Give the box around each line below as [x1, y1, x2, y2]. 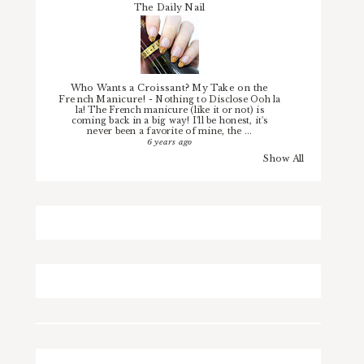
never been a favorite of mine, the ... [87, 125, 253, 136]
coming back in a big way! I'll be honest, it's [71, 115, 268, 126]
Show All [263, 153, 305, 165]
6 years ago [146, 136, 193, 147]
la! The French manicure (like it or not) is [75, 104, 264, 115]
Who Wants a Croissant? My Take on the [70, 81, 269, 93]
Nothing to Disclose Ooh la [155, 93, 281, 105]
